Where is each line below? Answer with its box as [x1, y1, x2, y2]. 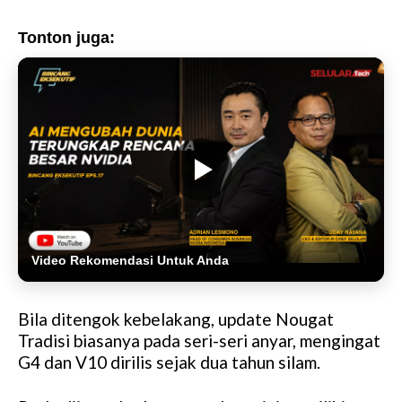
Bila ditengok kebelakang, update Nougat [18, 309, 334, 330]
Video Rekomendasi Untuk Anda [31, 253, 229, 268]
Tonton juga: [18, 28, 115, 47]
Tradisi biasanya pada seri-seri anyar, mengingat [18, 330, 380, 352]
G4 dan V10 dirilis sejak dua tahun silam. [18, 352, 320, 373]
